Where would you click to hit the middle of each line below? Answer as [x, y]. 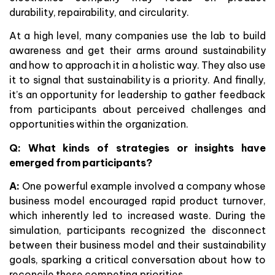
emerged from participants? [81, 162]
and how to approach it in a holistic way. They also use [137, 65]
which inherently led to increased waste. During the [137, 216]
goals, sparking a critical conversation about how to [137, 260]
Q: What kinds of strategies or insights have [137, 148]
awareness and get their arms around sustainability [137, 51]
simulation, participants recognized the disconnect [137, 230]
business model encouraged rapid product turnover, [137, 201]
